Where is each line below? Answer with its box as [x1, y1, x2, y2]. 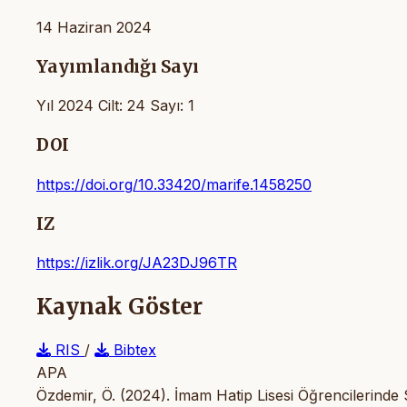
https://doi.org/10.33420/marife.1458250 [36, 174, 312, 194]
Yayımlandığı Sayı [36, 55, 199, 77]
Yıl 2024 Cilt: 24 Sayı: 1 [36, 96, 194, 115]
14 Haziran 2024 [36, 18, 152, 37]
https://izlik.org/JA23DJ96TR [36, 253, 237, 273]
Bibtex [109, 341, 156, 360]
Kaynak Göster [36, 293, 203, 322]
